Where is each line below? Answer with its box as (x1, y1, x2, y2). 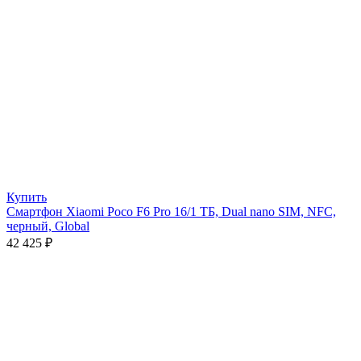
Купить (6, 190, 47, 205)
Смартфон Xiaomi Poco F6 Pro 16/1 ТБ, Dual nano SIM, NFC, (6, 205, 336, 219)
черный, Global (6, 219, 89, 234)
